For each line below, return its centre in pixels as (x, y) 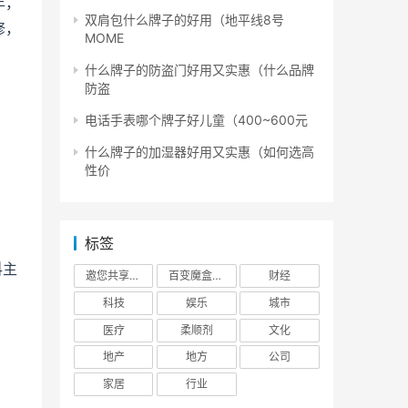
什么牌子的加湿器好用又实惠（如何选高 (199, 152)
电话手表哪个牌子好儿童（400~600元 (196, 120)
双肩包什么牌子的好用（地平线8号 (184, 20)
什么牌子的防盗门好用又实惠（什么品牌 (199, 70)
